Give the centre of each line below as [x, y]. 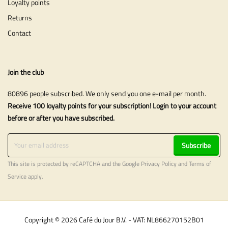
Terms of [200, 164]
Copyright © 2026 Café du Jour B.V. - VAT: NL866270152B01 [114, 219]
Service [17, 177]
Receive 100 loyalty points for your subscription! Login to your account [112, 106]
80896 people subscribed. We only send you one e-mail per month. [107, 94]
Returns [20, 17]
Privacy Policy [159, 164]
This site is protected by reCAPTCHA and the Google [74, 164]
